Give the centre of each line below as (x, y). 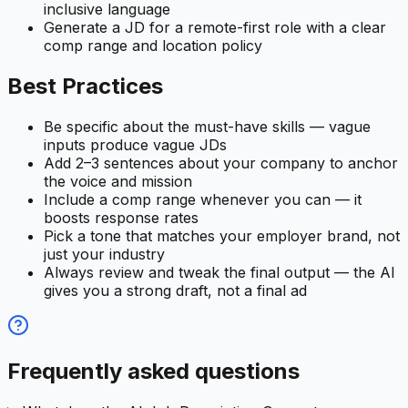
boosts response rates (121, 217)
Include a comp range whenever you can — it (203, 199)
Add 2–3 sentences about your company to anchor (221, 163)
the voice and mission (118, 181)
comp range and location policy (153, 46)
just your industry (104, 254)
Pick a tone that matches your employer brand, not (222, 235)
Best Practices (85, 86)
